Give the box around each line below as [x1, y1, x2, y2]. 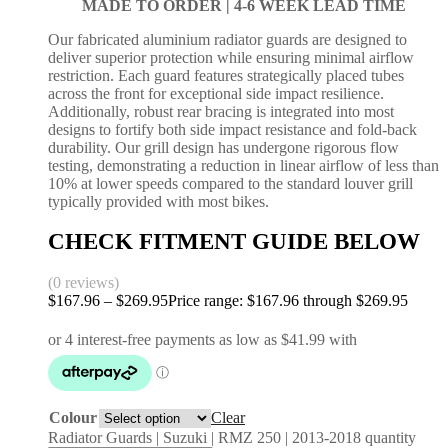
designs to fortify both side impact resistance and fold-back [48, 120, 417, 138]
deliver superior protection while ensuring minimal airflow [48, 48, 414, 66]
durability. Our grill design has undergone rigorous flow [48, 138, 399, 156]
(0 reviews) [48, 274, 119, 292]
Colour [49, 409, 97, 427]
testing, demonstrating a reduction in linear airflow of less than [48, 156, 439, 174]
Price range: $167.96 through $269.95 [168, 292, 408, 310]
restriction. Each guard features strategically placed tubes [48, 66, 404, 84]
